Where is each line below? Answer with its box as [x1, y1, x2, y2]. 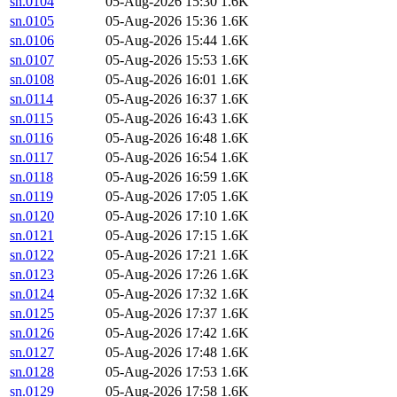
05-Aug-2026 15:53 [105, 52, 217, 68]
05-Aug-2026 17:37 [105, 306, 217, 322]
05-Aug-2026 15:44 [105, 33, 217, 49]
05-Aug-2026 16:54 [105, 150, 217, 166]
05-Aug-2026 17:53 [105, 364, 217, 380]
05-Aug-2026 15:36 [105, 13, 217, 29]
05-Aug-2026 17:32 [105, 286, 217, 302]
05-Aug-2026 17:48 [105, 345, 217, 361]
